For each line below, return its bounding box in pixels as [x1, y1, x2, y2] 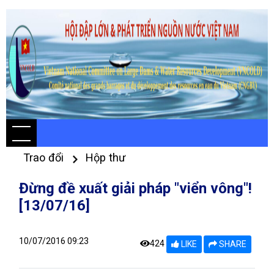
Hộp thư [86, 151, 125, 164]
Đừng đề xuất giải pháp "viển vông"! [19, 180, 252, 197]
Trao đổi [23, 151, 67, 164]
